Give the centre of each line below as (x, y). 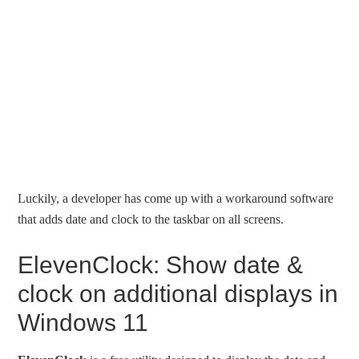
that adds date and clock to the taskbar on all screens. (151, 220)
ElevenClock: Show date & (161, 265)
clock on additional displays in (178, 294)
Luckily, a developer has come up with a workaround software (176, 199)
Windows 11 (83, 323)
